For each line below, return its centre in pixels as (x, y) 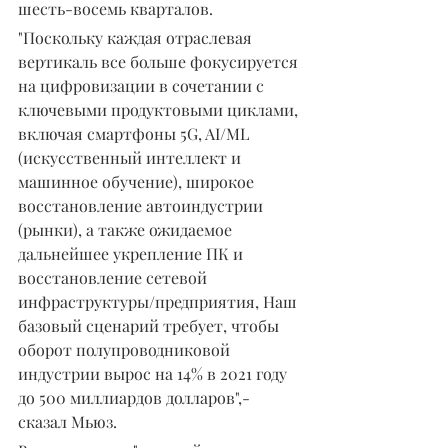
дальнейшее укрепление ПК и (132, 253)
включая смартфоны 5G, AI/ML (135, 133)
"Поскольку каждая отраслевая (137, 37)
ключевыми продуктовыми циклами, (160, 109)
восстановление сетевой (114, 277)
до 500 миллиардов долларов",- (134, 397)
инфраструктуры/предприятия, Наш (159, 301)
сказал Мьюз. (67, 421)
